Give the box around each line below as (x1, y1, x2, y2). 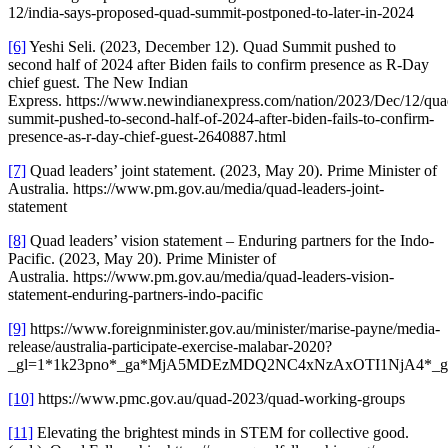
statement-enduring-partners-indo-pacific (8, 286, 263, 304)
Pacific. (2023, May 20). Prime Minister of (8, 250, 276, 268)
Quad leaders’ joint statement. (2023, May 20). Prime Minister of (26, 162, 437, 180)
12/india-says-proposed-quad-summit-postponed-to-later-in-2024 (8, 4, 414, 22)
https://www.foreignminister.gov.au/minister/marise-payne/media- (26, 320, 440, 338)
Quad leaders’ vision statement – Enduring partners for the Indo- (26, 232, 434, 250)
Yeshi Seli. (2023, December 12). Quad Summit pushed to (26, 38, 396, 56)
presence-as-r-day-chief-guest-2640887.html (8, 128, 286, 146)
